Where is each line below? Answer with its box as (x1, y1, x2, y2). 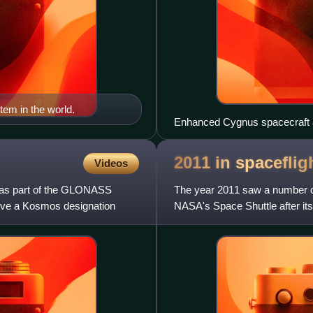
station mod (174, 215, 227, 228)
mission (174, 131, 210, 144)
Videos (94, 156, 128, 169)
